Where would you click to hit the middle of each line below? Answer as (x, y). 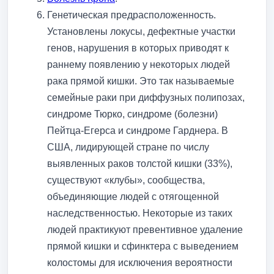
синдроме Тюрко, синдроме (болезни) (132, 114)
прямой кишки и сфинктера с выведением (143, 246)
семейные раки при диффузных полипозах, (146, 97)
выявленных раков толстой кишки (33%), (140, 163)
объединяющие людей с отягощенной (133, 196)
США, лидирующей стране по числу (128, 147)
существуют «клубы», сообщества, (126, 180)
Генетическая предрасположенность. (131, 15)
